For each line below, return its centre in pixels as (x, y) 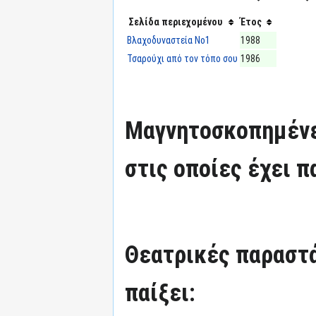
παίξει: (160, 293)
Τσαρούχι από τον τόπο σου (182, 59)
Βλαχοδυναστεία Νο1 (169, 40)
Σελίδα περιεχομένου (175, 22)
